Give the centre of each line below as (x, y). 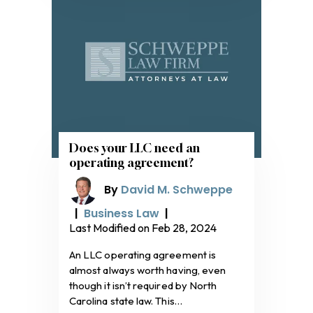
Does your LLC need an (134, 147)
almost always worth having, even (148, 270)
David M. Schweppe (177, 190)
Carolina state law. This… (126, 300)
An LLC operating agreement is (143, 254)
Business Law (122, 213)
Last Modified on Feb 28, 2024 (143, 227)
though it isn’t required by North (143, 285)
